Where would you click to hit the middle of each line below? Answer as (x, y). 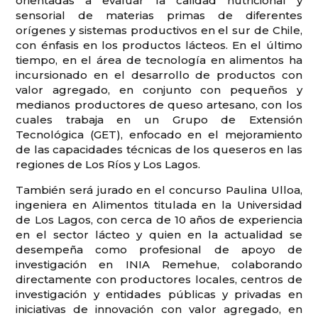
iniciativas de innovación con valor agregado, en (159, 309)
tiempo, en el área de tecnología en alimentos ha (159, 60)
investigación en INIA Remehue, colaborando (159, 264)
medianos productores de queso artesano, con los (159, 104)
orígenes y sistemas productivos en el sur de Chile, (159, 30)
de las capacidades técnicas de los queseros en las (159, 149)
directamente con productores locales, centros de (159, 279)
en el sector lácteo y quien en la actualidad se (159, 234)
